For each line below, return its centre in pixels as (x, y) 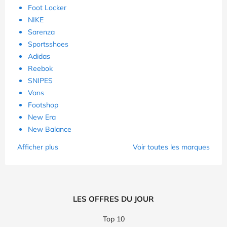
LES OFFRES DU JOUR (113, 199)
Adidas (39, 56)
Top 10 (113, 219)
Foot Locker (47, 8)
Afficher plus (38, 147)
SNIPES (40, 81)
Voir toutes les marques (171, 147)
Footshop (43, 105)
